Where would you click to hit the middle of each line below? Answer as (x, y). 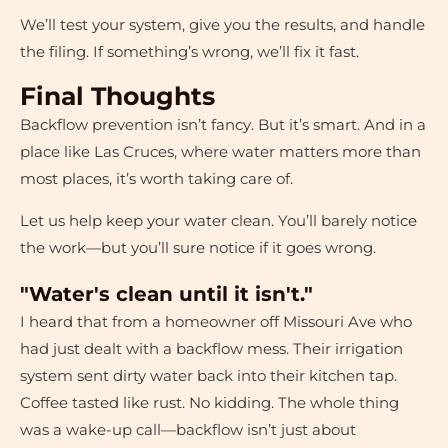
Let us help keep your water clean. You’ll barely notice (218, 220)
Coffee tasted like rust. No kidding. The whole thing (209, 402)
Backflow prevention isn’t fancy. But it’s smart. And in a (223, 125)
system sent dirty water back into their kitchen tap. (208, 375)
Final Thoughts (117, 96)
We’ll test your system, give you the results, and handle (222, 24)
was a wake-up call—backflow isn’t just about (188, 429)
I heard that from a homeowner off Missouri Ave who (216, 321)
